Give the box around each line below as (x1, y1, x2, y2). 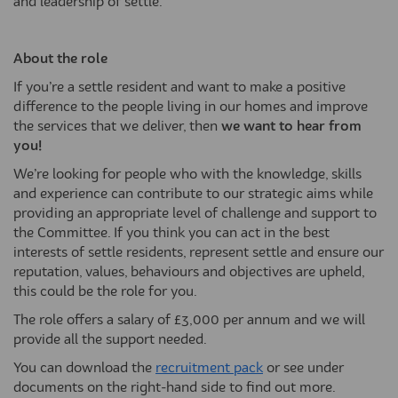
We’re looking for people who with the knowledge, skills (13, 168, 362, 183)
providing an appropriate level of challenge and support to (13, 207, 377, 222)
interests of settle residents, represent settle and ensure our (13, 246, 384, 261)
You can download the (13, 362, 155, 377)
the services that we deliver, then (13, 120, 221, 135)
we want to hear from (221, 120, 362, 135)
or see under (263, 362, 344, 377)
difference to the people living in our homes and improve (13, 100, 368, 115)
